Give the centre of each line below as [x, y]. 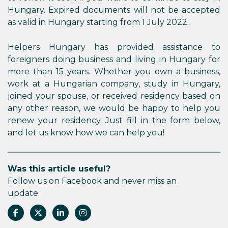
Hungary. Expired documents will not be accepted [114, 10]
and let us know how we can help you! [86, 133]
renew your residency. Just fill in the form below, [114, 120]
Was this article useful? [59, 169]
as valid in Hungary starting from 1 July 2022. [98, 22]
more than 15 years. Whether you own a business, [114, 72]
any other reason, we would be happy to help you [114, 108]
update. [24, 193]
